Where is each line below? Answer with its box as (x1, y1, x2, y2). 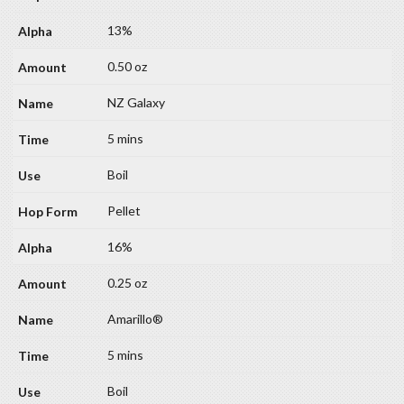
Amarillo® (107, 310, 163, 326)
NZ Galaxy (107, 94, 165, 110)
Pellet (107, 202, 141, 218)
